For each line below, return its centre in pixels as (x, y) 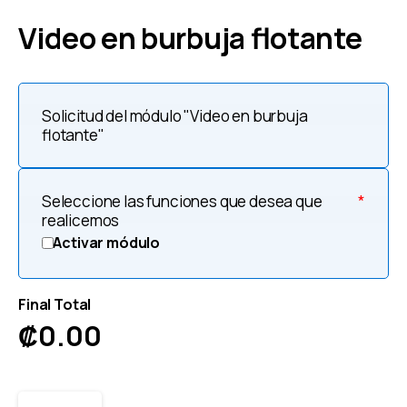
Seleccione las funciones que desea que (182, 201)
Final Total (55, 304)
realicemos (81, 220)
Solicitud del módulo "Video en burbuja (175, 115)
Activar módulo (107, 242)
